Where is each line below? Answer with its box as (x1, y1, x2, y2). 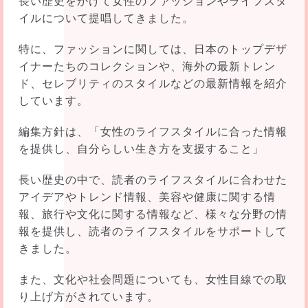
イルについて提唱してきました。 (18, 12, 194, 24)
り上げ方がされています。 (18, 290, 159, 302)
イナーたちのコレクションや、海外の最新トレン (18, 60, 276, 72)
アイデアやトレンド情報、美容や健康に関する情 (18, 190, 276, 203)
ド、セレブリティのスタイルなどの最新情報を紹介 (18, 77, 287, 89)
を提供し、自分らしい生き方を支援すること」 (18, 142, 264, 155)
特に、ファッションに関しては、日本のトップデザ (18, 43, 287, 55)
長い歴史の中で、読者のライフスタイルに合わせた (18, 173, 287, 186)
